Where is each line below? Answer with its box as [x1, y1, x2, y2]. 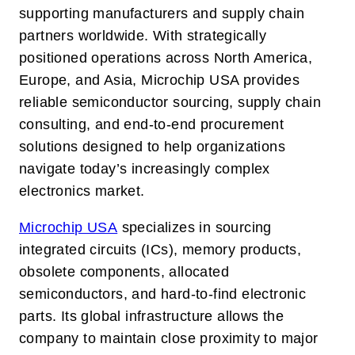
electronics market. [19, 183, 145, 200]
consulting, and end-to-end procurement [19, 116, 284, 133]
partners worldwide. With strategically [19, 28, 267, 44]
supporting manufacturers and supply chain [19, 6, 305, 22]
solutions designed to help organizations [19, 139, 285, 155]
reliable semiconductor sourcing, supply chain [19, 94, 321, 111]
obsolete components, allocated [19, 263, 229, 280]
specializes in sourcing [117, 219, 272, 235]
